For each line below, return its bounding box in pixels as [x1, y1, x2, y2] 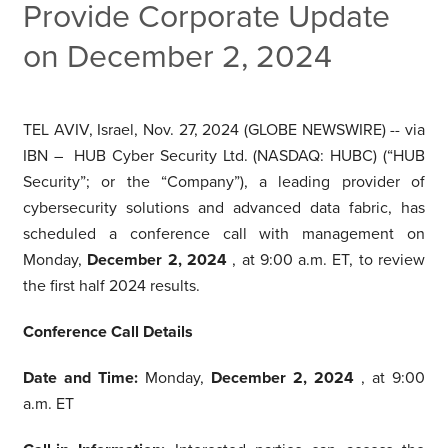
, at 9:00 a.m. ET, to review [232, 249, 426, 270]
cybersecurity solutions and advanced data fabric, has [22, 197, 426, 218]
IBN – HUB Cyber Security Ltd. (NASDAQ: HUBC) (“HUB [22, 145, 426, 166]
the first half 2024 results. [22, 275, 200, 296]
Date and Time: [22, 367, 145, 388]
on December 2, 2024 [22, 37, 332, 76]
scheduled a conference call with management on [22, 223, 426, 244]
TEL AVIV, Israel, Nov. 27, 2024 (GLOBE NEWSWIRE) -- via [22, 119, 426, 140]
